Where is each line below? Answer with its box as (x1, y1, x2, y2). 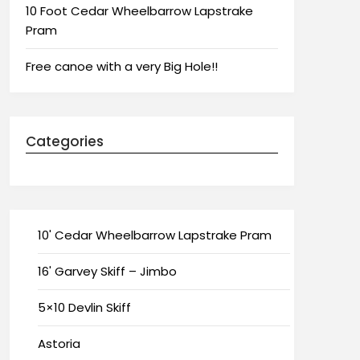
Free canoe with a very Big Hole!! (25, 57, 218, 75)
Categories (25, 131, 104, 151)
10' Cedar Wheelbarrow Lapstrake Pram (37, 226, 272, 243)
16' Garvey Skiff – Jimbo (37, 262, 177, 280)
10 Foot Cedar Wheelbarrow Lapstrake (25, 2, 253, 19)
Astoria (37, 334, 80, 352)
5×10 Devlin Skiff (37, 298, 131, 316)
